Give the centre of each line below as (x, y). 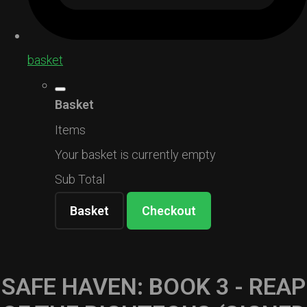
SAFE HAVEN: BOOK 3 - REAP (153, 287)
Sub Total (80, 180)
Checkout (169, 211)
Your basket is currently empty (135, 155)
